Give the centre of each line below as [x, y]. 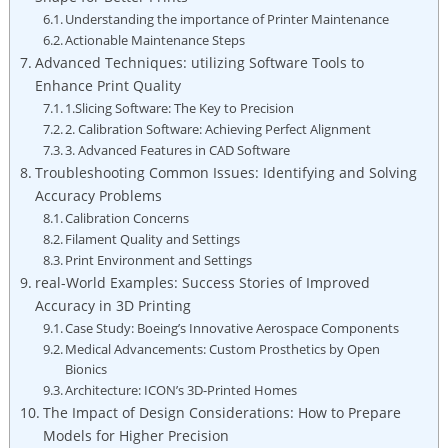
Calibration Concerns [127, 217]
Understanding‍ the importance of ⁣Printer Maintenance [227, 18]
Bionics [86, 368]
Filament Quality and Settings [153, 238]
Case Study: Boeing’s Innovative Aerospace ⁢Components [232, 327]
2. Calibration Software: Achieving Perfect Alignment [218, 128]
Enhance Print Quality [107, 85]
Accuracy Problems [98, 195]
